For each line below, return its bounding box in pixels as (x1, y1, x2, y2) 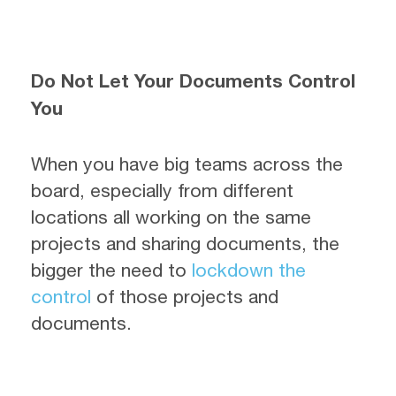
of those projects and (91, 285, 278, 307)
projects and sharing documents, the (31, 232, 339, 254)
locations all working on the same (31, 205, 311, 227)
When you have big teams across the (31, 152, 343, 174)
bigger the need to (31, 258, 192, 280)
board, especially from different (31, 179, 293, 201)
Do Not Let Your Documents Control (31, 70, 355, 92)
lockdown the (192, 258, 306, 280)
